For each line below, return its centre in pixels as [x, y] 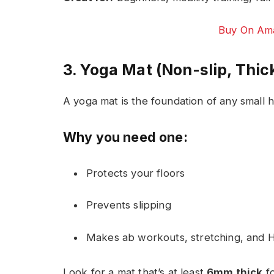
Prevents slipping [129, 205]
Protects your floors [136, 173]
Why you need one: [125, 137]
